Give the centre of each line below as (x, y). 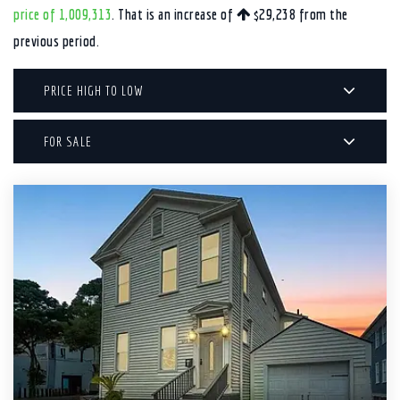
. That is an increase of (174, 14)
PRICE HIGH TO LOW (93, 90)
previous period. (56, 41)
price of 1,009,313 (62, 14)
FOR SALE (68, 141)
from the (322, 14)
